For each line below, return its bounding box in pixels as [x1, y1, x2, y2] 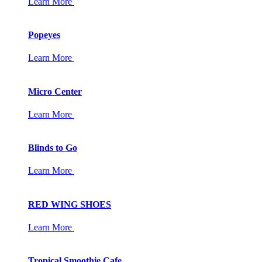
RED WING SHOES [28, 199, 111, 209]
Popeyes [28, 30, 60, 40]
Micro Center [28, 86, 82, 96]
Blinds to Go [28, 143, 77, 153]
